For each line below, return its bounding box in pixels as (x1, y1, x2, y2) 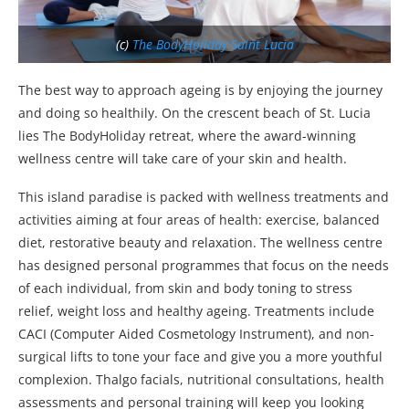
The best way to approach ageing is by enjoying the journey (18, 81, 383, 100)
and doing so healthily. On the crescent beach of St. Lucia (18, 104, 371, 122)
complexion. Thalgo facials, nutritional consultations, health (18, 371, 384, 389)
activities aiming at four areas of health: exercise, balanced (18, 211, 380, 229)
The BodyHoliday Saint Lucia (131, 36, 294, 54)
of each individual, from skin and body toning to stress (18, 279, 352, 298)
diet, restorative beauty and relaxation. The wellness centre (18, 234, 383, 252)
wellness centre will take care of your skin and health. (18, 150, 347, 168)
